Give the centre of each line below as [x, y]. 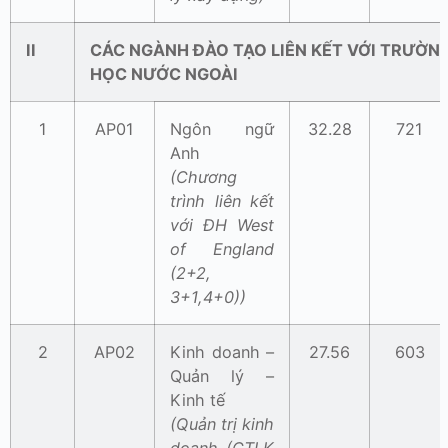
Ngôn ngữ [222, 129]
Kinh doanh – [222, 352]
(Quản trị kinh [222, 424]
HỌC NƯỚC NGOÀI [164, 74]
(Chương [203, 177]
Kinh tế [197, 400]
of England [222, 249]
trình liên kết [222, 201]
